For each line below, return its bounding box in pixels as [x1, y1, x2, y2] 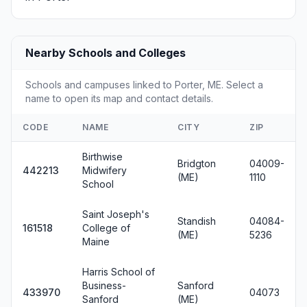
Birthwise [82, 151, 123, 162]
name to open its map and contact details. [25, 93, 213, 104]
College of [82, 222, 130, 234]
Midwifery [82, 164, 127, 176]
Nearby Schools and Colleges [25, 46, 186, 60]
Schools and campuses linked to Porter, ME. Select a [25, 79, 263, 90]
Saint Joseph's [82, 208, 149, 220]
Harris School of [82, 266, 155, 278]
